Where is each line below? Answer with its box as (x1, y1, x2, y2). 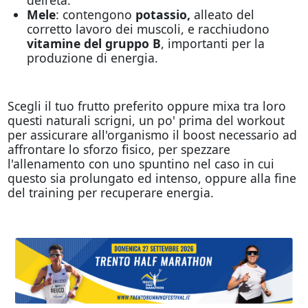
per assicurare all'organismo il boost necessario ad (7, 126, 297, 143)
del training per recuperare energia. (7, 184, 217, 201)
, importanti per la (160, 34, 265, 52)
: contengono (55, 5, 135, 23)
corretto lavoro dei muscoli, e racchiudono (26, 20, 269, 37)
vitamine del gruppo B (26, 34, 161, 52)
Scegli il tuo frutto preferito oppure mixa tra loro (7, 97, 286, 114)
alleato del (193, 5, 254, 23)
